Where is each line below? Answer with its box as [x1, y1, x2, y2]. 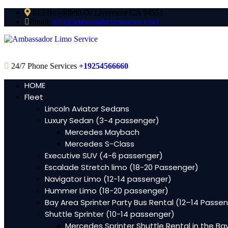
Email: [30, 17, 52, 26]
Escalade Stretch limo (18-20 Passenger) [45, 162, 198, 173]
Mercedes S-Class [65, 138, 134, 149]
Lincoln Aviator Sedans [45, 103, 129, 114]
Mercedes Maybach [65, 127, 139, 137]
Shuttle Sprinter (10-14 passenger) [45, 209, 175, 219]
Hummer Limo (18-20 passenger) [45, 185, 168, 196]
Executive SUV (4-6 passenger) [45, 150, 163, 161]
